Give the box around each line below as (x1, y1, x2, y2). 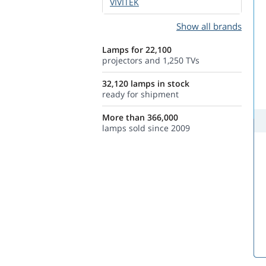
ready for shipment (102, 88, 179, 100)
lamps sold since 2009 (102, 122, 190, 134)
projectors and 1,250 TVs (102, 55, 199, 66)
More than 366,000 (102, 112, 178, 123)
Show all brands (176, 20, 242, 32)
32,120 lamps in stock (102, 78, 189, 89)
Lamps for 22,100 (102, 44, 172, 55)
